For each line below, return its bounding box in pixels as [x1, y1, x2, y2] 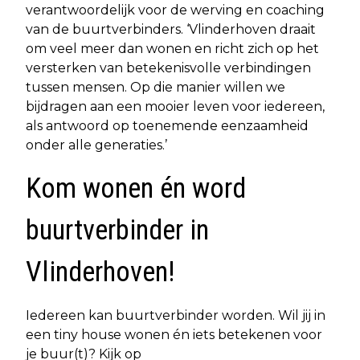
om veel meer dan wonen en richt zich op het [26, 40, 319, 56]
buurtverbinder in [26, 213, 209, 247]
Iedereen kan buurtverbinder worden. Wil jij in [26, 307, 325, 323]
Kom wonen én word [26, 171, 246, 205]
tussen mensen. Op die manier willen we [26, 79, 285, 95]
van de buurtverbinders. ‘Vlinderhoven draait [26, 21, 316, 37]
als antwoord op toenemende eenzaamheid [26, 117, 309, 133]
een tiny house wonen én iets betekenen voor [26, 326, 322, 342]
